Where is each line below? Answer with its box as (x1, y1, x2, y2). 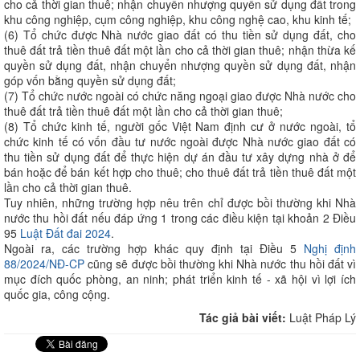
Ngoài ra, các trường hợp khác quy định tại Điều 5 (4, 239, 304, 256)
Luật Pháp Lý (289, 309, 356, 325)
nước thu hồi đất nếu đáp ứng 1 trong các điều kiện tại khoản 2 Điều (4, 209, 356, 226)
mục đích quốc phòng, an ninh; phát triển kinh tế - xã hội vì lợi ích (4, 270, 356, 287)
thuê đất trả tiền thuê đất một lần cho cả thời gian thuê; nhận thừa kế (4, 41, 356, 58)
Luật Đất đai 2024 (20, 224, 111, 241)
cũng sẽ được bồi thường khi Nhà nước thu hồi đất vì (84, 255, 356, 272)
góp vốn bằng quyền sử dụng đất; (4, 72, 176, 88)
